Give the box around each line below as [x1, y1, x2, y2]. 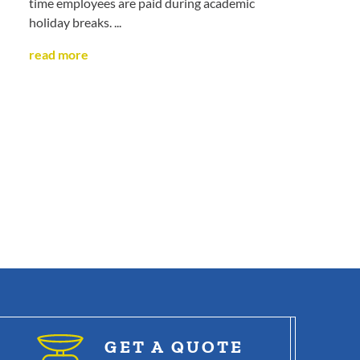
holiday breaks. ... [29, 15, 121, 31]
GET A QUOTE [104, 337, 244, 358]
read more [29, 47, 88, 63]
